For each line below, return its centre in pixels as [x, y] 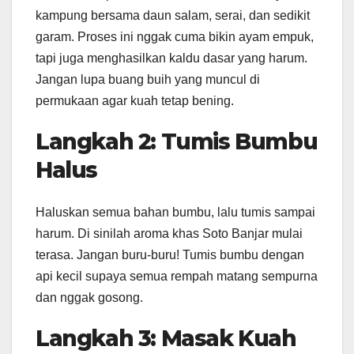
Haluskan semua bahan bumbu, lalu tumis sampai [175, 212]
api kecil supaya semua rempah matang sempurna [177, 276]
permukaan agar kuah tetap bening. [135, 100]
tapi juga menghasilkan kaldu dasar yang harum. [171, 58]
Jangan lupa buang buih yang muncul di [148, 79]
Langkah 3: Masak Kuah [166, 338]
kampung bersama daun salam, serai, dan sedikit [173, 15]
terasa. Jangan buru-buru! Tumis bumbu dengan [170, 254]
